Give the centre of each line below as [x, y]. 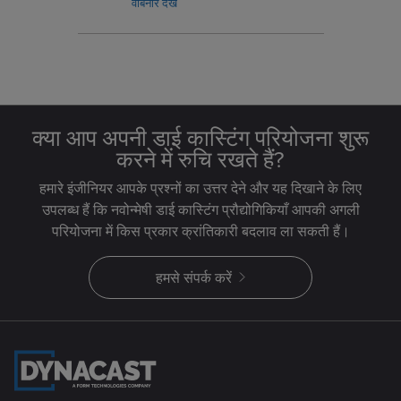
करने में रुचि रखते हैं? [200, 158]
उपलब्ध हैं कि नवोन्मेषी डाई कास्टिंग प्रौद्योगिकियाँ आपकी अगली [200, 209]
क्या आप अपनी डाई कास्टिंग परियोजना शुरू [200, 137]
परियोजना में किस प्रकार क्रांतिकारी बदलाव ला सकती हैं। [200, 230]
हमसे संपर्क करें [194, 277]
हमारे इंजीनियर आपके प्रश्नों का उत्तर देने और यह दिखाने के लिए [200, 188]
